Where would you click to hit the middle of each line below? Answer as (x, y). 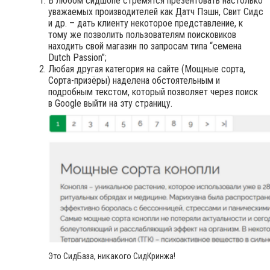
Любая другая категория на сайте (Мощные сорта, (147, 69)
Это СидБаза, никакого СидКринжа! (112, 256)
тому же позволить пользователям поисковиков (142, 35)
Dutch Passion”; (77, 58)
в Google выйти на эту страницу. (110, 104)
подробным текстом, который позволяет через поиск (153, 92)
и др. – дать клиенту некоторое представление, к (146, 24)
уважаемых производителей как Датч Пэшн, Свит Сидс (156, 12)
